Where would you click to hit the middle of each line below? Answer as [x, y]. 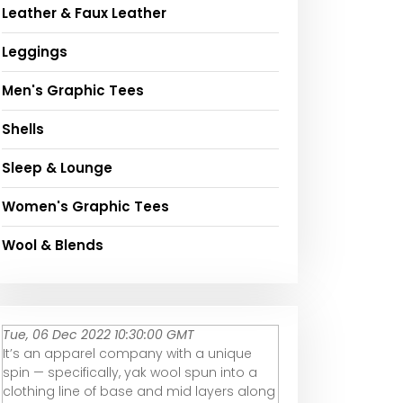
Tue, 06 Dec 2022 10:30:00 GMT [99, 334]
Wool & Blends [53, 245]
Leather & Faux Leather [84, 13]
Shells [23, 129]
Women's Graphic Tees [85, 206]
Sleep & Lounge [57, 167]
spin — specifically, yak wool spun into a [130, 372]
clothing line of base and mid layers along [139, 391]
